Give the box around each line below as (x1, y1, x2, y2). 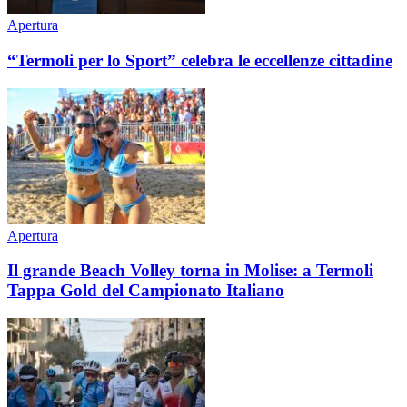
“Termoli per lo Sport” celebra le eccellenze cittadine (7, 50, 392, 70)
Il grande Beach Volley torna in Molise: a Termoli (7, 261, 373, 281)
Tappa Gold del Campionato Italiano (7, 281, 284, 301)
